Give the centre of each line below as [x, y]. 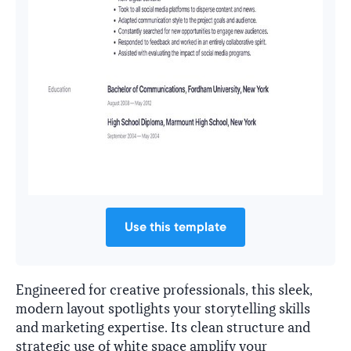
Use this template [175, 227]
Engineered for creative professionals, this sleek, [164, 290]
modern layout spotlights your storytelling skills [163, 309]
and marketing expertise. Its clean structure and [163, 327]
